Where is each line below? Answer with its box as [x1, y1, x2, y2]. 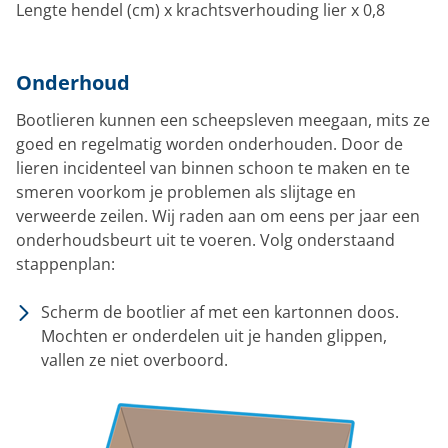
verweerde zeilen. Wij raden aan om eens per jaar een [16, 204, 420, 227]
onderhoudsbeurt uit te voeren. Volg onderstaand [16, 228, 395, 251]
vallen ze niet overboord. [41, 348, 228, 371]
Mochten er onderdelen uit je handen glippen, [41, 324, 387, 347]
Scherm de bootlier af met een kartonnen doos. [41, 300, 399, 323]
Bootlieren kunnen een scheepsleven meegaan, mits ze [16, 108, 430, 131]
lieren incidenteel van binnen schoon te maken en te [16, 156, 410, 179]
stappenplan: [16, 252, 115, 275]
